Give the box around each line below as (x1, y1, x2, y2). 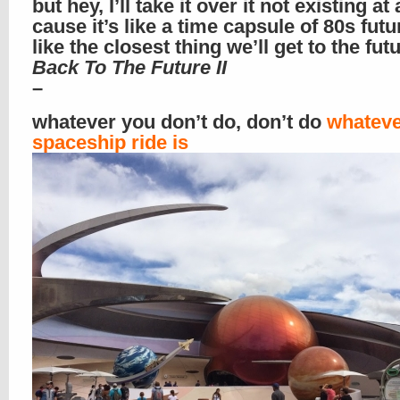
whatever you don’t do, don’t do (32, 111, 327, 133)
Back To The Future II (32, 56, 227, 79)
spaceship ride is (32, 131, 188, 154)
